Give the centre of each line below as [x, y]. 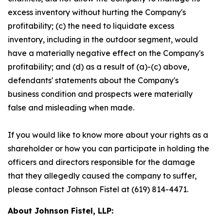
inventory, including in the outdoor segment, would [103, 39]
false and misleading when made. [71, 108]
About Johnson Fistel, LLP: [61, 211]
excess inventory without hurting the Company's [97, 12]
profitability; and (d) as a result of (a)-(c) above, [99, 67]
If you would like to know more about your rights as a [108, 135]
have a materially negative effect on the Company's [106, 53]
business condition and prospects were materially [100, 94]
